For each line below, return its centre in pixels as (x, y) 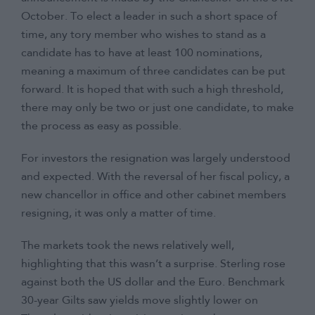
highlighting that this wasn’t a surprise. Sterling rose (153, 265)
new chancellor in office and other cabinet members (154, 196)
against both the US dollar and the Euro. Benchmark (153, 283)
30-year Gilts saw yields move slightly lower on (140, 301)
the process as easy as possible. (101, 127)
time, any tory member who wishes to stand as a (143, 36)
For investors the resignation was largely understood (156, 159)
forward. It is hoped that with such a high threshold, (152, 90)
